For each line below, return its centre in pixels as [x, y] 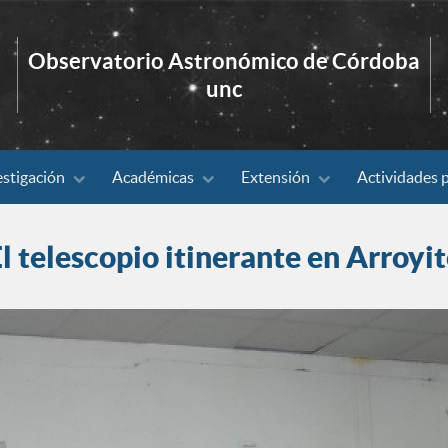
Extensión [275, 176]
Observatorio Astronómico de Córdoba [224, 60]
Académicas [153, 176]
